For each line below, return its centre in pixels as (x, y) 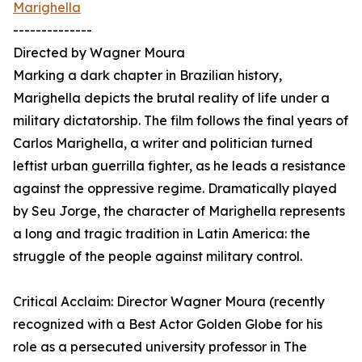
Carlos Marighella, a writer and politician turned (163, 143)
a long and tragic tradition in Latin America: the (162, 234)
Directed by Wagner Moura (99, 53)
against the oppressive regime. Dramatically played (175, 189)
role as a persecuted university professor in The (160, 347)
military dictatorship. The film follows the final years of (181, 121)
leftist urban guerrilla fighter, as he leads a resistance (179, 166)
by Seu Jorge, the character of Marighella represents (179, 211)
